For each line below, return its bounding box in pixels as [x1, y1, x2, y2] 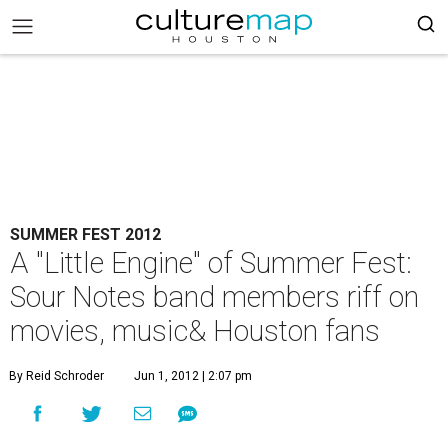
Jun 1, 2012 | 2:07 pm [134, 369, 252, 383]
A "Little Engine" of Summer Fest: [10, 246, 412, 280]
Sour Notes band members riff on [10, 280, 419, 314]
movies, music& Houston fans [10, 314, 380, 348]
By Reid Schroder [9, 369, 104, 383]
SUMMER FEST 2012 [10, 225, 161, 244]
